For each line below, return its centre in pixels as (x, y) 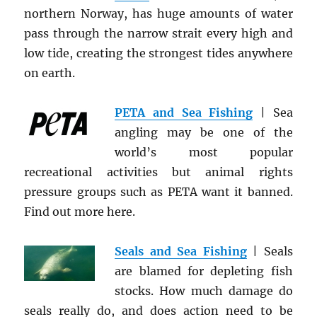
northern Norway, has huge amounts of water (158, 13)
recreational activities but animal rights (158, 172)
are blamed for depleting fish (204, 271)
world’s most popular (204, 152)
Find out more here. (80, 212)
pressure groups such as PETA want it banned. (158, 192)
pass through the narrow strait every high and (158, 33)
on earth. (50, 73)
